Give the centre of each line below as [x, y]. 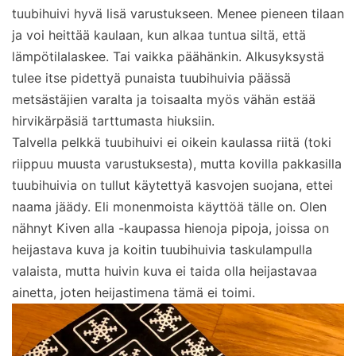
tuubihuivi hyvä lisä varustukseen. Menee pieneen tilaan [178, 13]
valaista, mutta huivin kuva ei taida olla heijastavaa [164, 271]
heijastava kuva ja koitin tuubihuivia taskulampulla [162, 249]
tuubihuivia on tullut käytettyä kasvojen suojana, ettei [172, 185]
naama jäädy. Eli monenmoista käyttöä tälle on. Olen [169, 206]
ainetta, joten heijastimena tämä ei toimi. [133, 292]
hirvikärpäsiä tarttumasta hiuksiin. [113, 120]
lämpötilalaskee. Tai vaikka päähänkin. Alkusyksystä [168, 56]
